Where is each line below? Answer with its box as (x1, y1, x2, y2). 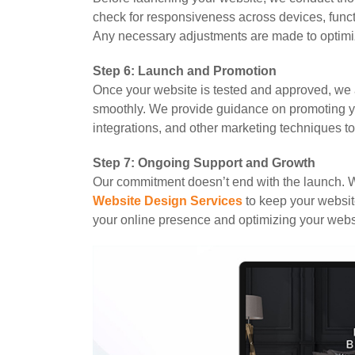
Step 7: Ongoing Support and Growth (93, 156, 315, 170)
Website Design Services (93, 194, 242, 208)
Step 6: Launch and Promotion (93, 64, 277, 78)
